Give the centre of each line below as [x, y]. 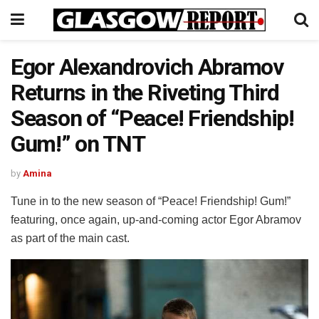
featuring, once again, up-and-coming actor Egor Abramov [156, 219]
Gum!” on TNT [78, 144]
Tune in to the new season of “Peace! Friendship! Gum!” [151, 201]
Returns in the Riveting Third [145, 93]
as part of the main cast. [70, 238]
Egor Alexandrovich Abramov [147, 67]
